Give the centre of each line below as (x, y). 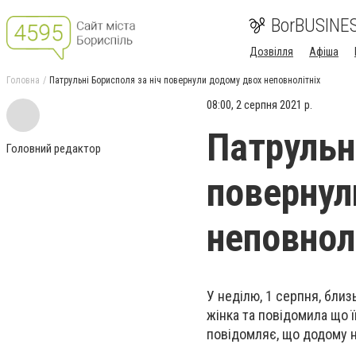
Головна (23, 80)
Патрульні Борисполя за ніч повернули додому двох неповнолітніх (185, 80)
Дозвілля (271, 52)
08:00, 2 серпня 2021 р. (259, 105)
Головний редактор (54, 149)
